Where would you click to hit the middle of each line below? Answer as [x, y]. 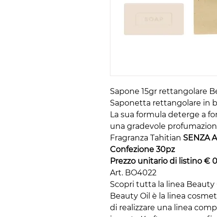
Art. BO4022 [133, 173]
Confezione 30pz [142, 150]
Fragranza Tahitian [147, 138]
